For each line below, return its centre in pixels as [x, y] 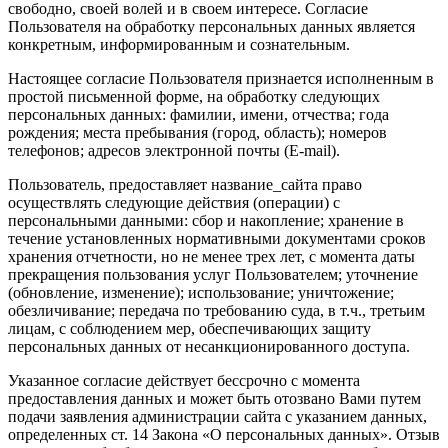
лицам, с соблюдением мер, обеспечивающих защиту [189, 328]
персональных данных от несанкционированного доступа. [209, 346]
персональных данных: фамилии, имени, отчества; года [198, 114]
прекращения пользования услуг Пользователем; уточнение [213, 274]
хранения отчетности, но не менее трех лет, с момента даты [211, 256]
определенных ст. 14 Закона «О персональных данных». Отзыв [224, 434]
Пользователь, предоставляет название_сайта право [185, 184]
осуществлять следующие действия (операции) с [174, 202]
